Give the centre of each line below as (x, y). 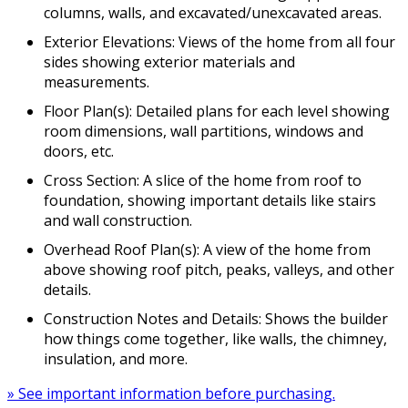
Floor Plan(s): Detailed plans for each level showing (217, 112)
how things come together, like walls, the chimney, (215, 339)
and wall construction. (118, 221)
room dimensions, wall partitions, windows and (204, 132)
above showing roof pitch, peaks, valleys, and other (219, 270)
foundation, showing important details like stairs (210, 201)
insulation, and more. (116, 359)
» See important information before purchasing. (171, 394)
